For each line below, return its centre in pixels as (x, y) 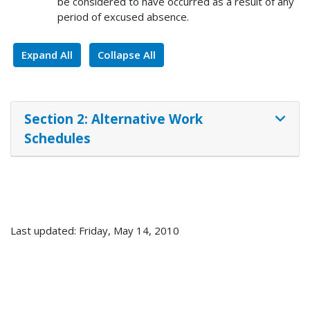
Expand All (47, 55)
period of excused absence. (123, 17)
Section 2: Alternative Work (113, 118)
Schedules (57, 138)
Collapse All (127, 55)
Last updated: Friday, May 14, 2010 (95, 231)
